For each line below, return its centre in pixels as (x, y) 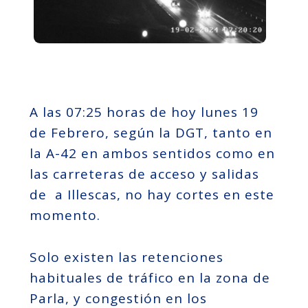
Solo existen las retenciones (126, 257)
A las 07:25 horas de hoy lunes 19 (144, 112)
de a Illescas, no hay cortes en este (152, 195)
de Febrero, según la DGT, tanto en (151, 133)
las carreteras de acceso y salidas (144, 174)
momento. (65, 216)
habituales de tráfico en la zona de (150, 277)
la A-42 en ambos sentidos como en (152, 154)
